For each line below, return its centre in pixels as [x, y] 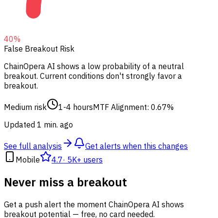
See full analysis [33, 146]
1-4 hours [76, 107]
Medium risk [25, 107]
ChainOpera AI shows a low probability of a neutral [94, 66]
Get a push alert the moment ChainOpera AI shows [94, 204]
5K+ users [85, 160]
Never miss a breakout [65, 182]
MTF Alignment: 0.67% [133, 107]
